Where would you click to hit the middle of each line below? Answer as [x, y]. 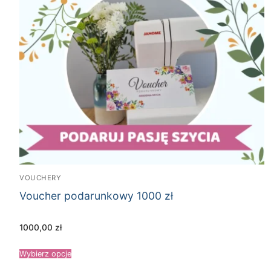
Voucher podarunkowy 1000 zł [96, 195]
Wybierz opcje [45, 254]
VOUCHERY [40, 178]
